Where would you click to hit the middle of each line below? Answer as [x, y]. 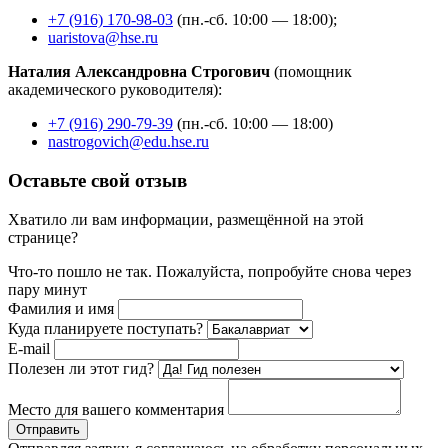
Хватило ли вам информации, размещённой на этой [186, 219]
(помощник [313, 72]
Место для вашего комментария [116, 409]
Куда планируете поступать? [105, 328]
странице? [45, 237]
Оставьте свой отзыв [97, 180]
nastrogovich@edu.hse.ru [128, 142]
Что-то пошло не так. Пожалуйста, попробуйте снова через [209, 271]
